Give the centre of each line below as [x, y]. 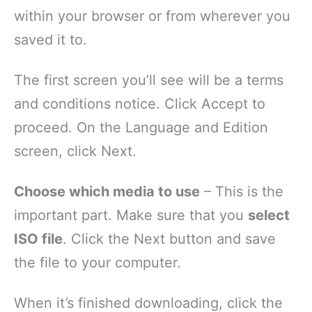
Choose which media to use [107, 191]
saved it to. [50, 39]
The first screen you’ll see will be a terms [149, 80]
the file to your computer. [97, 262]
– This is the [242, 191]
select [269, 215]
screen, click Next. [75, 151]
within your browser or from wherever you [152, 16]
